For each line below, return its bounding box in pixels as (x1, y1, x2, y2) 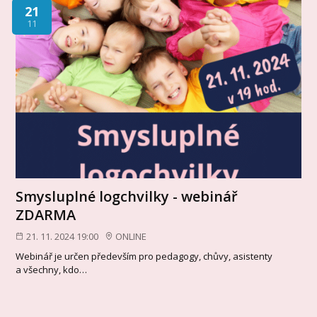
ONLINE (115, 229, 147, 243)
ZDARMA (16, 204, 76, 224)
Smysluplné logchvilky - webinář (16, 186, 238, 206)
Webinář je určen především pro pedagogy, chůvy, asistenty (16, 250, 273, 263)
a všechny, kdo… (16, 263, 88, 277)
